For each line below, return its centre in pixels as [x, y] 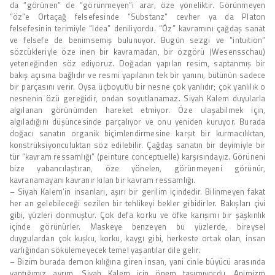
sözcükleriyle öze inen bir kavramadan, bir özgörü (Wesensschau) [137, 51]
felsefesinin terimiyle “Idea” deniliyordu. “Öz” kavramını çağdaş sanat [137, 28]
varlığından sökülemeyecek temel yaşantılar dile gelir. [105, 250]
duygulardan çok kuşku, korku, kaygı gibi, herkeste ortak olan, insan [137, 238]
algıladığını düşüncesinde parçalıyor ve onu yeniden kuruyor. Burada [137, 121]
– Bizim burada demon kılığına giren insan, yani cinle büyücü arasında [137, 261]
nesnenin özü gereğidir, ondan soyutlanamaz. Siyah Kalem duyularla [137, 98]
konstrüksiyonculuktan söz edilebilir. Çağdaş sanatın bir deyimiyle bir [137, 145]
